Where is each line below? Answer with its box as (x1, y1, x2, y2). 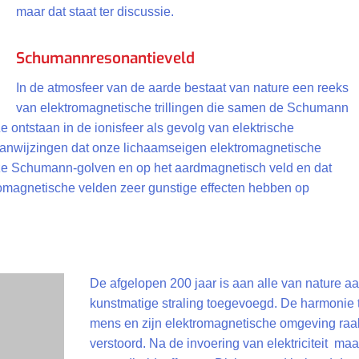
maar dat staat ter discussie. (16, 5, 174, 18)
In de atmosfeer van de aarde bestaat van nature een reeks (16, 80, 349, 95)
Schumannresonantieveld (16, 48, 195, 68)
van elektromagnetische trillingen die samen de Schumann (16, 100, 349, 115)
